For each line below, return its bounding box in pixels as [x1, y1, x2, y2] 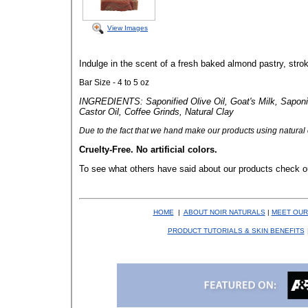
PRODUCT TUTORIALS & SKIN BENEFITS [167, 226, 305, 234]
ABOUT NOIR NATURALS [183, 208, 265, 216]
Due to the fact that [79, 126, 151, 135]
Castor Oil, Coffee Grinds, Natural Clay [79, 107, 234, 117]
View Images [107, 23, 148, 32]
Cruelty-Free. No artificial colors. [79, 144, 217, 155]
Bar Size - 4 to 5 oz [79, 78, 149, 87]
